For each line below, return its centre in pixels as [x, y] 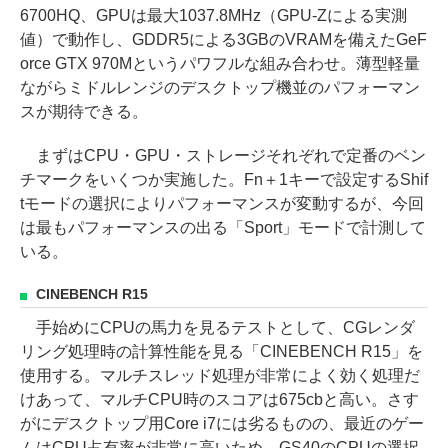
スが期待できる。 [84, 111]
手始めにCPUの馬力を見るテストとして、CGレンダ [217, 327]
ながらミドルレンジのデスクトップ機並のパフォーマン [220, 87]
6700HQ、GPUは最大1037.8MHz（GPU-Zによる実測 [213, 15]
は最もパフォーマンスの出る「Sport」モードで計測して [223, 227]
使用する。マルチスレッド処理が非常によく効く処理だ [220, 375]
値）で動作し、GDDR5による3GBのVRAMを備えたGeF [223, 39]
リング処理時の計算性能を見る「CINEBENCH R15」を [221, 351]
